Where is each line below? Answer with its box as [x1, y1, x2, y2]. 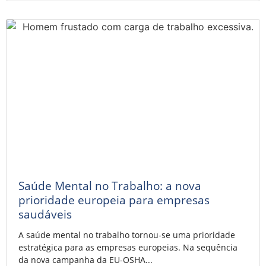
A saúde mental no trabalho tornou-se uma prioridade [18, 229, 235, 240]
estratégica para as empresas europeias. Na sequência [18, 241, 237, 253]
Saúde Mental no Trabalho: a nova [18, 177, 201, 194]
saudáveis [18, 205, 72, 222]
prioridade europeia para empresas [18, 191, 210, 208]
